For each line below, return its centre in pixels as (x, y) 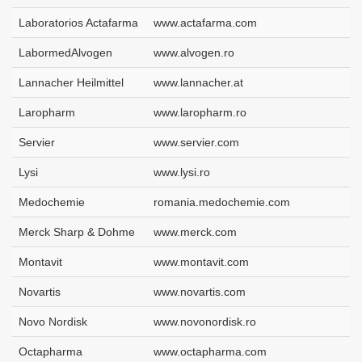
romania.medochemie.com (222, 202)
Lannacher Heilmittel (71, 83)
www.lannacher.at (198, 83)
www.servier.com (196, 143)
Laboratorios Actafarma (78, 23)
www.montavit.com (201, 262)
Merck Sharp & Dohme (77, 232)
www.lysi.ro (182, 173)
